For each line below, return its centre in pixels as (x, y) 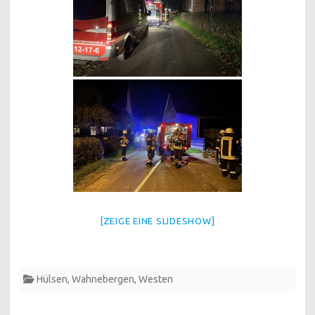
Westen (156, 279)
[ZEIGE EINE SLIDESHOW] (157, 220)
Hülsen (52, 279)
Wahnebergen (103, 279)
